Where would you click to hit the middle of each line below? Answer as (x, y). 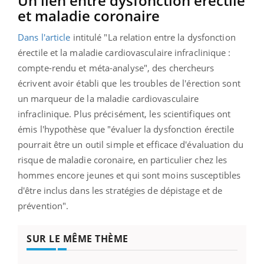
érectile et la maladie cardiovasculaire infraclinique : (124, 52)
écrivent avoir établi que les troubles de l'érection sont (129, 83)
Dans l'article (44, 37)
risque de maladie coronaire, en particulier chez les (123, 159)
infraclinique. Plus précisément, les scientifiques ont (124, 113)
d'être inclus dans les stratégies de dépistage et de (120, 190)
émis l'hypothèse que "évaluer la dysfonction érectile (126, 129)
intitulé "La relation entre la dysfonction (153, 37)
